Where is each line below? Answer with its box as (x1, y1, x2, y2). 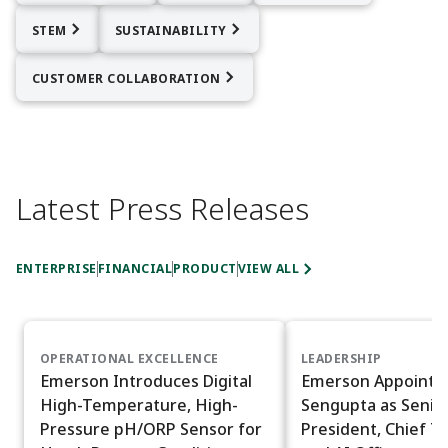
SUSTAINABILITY (114, 21, 227, 39)
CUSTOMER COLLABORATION (32, 69, 221, 87)
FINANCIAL (97, 260, 173, 278)
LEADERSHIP (301, 350, 382, 368)
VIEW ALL (237, 260, 300, 278)
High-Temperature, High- (40, 394, 239, 417)
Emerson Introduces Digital (40, 370, 252, 393)
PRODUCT (173, 260, 237, 278)
